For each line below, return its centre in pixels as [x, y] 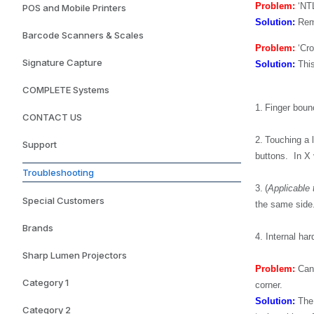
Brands [38, 228]
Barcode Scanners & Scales [83, 35]
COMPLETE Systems [66, 90]
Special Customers [63, 200]
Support [40, 144]
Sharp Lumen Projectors [75, 255]
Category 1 [46, 282]
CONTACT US [52, 117]
